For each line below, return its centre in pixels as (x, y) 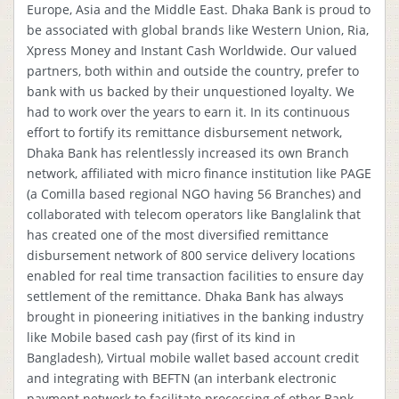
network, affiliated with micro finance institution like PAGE (199, 173)
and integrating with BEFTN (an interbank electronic (182, 378)
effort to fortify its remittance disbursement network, (184, 132)
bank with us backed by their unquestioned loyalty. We (191, 91)
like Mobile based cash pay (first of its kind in (161, 337)
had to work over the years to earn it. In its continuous (188, 112)
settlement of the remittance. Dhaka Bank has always (185, 296)
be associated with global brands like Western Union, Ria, (198, 30)
